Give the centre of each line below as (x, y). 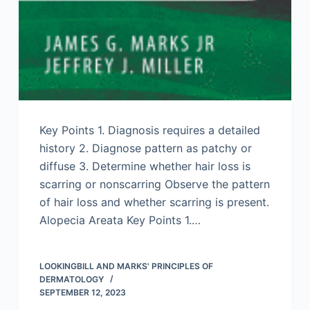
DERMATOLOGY (71, 280)
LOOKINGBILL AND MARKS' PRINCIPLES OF (126, 266)
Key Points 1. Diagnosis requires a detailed (149, 130)
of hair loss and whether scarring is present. (154, 202)
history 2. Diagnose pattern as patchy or (145, 148)
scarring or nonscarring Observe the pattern (154, 184)
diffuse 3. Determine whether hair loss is (145, 166)
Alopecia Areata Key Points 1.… (120, 220)
